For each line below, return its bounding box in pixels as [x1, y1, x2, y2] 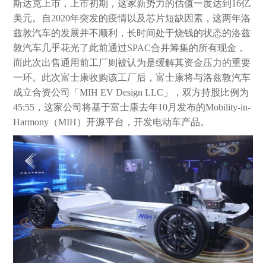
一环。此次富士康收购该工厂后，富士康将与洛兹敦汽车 [13, 72, 251, 83]
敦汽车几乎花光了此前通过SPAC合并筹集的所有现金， [13, 43, 246, 53]
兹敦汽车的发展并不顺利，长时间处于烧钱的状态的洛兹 [13, 28, 251, 39]
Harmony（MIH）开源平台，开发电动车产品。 [13, 117, 210, 128]
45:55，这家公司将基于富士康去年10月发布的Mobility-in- [13, 102, 251, 113]
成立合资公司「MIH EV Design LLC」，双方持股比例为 [13, 87, 249, 98]
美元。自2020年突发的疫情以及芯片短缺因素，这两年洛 [13, 13, 251, 24]
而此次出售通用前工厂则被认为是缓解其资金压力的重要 [13, 58, 251, 68]
